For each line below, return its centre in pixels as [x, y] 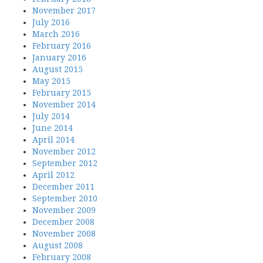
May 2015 [51, 81]
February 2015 [62, 93]
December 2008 [63, 222]
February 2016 [62, 46]
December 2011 [63, 187]
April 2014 [53, 140]
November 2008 [64, 234]
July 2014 [51, 116]
